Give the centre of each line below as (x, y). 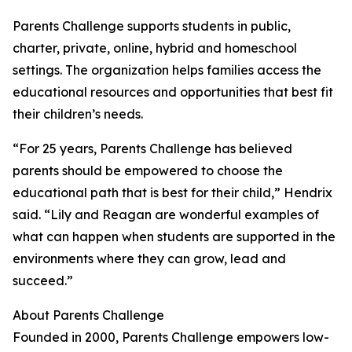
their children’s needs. (78, 114)
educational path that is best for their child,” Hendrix (172, 193)
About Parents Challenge (88, 315)
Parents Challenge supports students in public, (152, 26)
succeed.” (43, 281)
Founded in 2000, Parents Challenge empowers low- (171, 337)
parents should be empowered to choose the (148, 171)
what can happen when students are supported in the (174, 237)
